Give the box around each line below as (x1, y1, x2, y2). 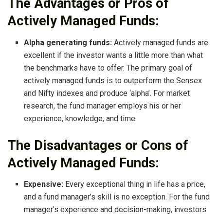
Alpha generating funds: (24, 37, 112, 47)
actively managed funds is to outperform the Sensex (24, 75, 202, 85)
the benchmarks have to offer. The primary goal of (24, 63, 193, 73)
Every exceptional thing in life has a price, (63, 180, 206, 189)
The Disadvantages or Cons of (7, 137, 188, 153)
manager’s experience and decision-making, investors (24, 205, 207, 215)
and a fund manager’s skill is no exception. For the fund (24, 192, 210, 202)
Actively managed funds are (112, 37, 209, 47)
